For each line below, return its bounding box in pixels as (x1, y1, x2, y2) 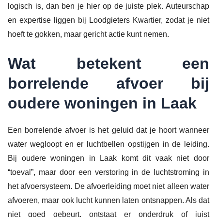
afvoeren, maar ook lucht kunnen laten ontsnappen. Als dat (8, 196, 209, 204)
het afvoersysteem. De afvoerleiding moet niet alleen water (8, 182, 209, 190)
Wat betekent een (8, 54, 209, 72)
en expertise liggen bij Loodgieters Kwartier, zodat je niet (8, 16, 209, 25)
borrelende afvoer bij (8, 74, 209, 92)
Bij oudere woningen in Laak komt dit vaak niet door (8, 154, 209, 162)
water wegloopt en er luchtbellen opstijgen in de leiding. (8, 139, 209, 148)
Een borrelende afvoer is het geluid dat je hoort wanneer (8, 125, 209, 134)
